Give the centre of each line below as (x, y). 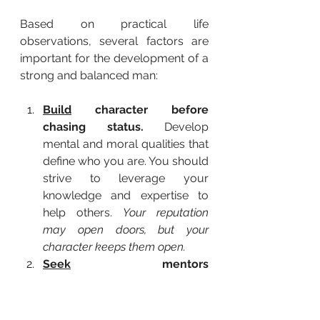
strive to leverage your (126, 179)
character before (140, 110)
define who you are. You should (126, 161)
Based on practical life (114, 24)
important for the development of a (114, 59)
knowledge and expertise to (126, 196)
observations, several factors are (114, 41)
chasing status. (93, 127)
